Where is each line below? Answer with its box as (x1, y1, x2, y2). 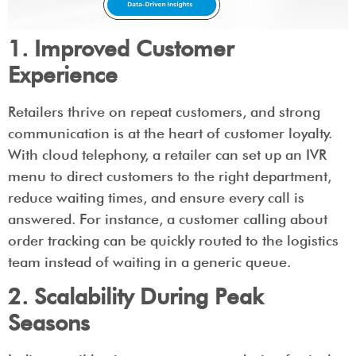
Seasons (8, 309, 90, 337)
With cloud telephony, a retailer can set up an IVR (8, 145, 327, 163)
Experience (8, 60, 118, 88)
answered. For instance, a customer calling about (8, 210, 327, 227)
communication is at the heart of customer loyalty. (8, 124, 332, 141)
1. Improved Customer (8, 34, 234, 62)
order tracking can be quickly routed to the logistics (8, 231, 339, 249)
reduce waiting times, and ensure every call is (8, 188, 304, 206)
